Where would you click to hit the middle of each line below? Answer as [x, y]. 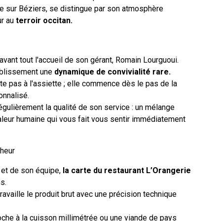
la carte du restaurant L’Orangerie [127, 170]
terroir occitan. [44, 20]
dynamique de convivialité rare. [112, 72]
